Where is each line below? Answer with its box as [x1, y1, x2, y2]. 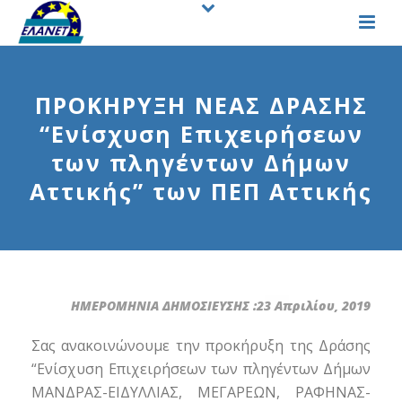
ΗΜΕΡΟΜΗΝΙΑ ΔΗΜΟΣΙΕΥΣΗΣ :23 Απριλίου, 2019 [67, 297, 371, 314]
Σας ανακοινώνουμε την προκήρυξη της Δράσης [31, 336, 371, 355]
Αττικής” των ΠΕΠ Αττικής [30, 176, 372, 206]
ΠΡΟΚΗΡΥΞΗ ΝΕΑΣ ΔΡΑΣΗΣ [34, 90, 368, 120]
